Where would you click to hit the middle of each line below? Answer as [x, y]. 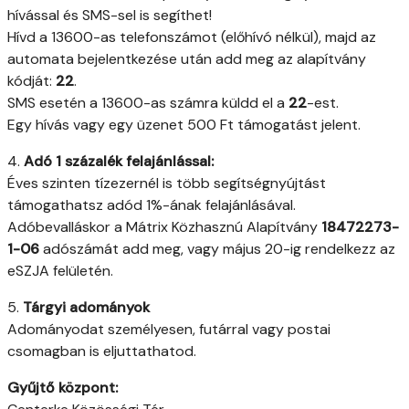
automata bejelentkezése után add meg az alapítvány [187, 59]
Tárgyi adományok [86, 308]
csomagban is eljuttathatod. [102, 351]
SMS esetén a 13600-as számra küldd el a [148, 103]
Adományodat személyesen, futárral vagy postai [169, 330]
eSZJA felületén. [60, 271]
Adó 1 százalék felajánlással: [119, 162]
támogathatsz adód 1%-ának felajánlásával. [152, 205]
